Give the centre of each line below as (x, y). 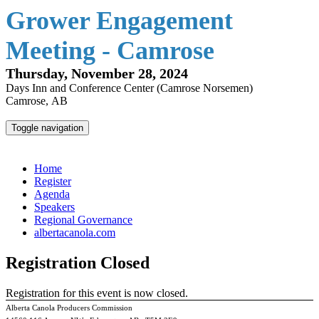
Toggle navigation (47, 128)
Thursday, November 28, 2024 (97, 73)
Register (53, 181)
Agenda (52, 194)
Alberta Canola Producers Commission (69, 307)
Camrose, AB (37, 101)
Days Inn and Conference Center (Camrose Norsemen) (129, 88)
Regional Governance (83, 220)
